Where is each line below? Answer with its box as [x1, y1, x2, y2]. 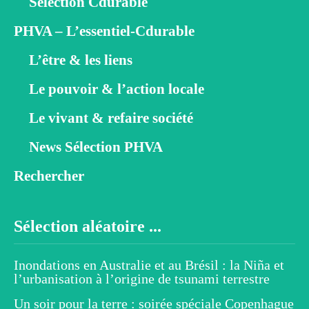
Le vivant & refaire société [29, 109, 193, 126]
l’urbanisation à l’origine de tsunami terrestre [14, 270, 270, 286]
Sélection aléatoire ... [14, 217, 161, 235]
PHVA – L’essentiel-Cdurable [14, 22, 195, 39]
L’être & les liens [29, 51, 132, 68]
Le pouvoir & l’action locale [29, 80, 204, 97]
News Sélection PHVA [29, 138, 163, 155]
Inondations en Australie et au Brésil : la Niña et [14, 257, 284, 272]
